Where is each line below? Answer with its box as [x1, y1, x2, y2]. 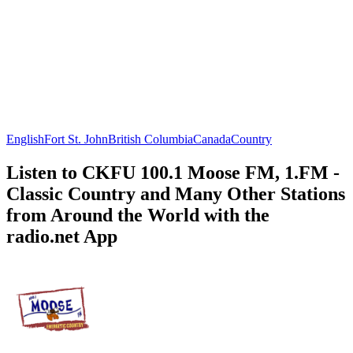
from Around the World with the [6, 204, 269, 225]
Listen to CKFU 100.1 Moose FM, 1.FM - [6, 162, 340, 183]
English [6, 132, 44, 146]
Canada [193, 132, 231, 146]
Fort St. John [44, 132, 108, 146]
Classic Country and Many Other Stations [6, 183, 345, 204]
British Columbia [108, 132, 193, 146]
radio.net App [6, 225, 117, 247]
